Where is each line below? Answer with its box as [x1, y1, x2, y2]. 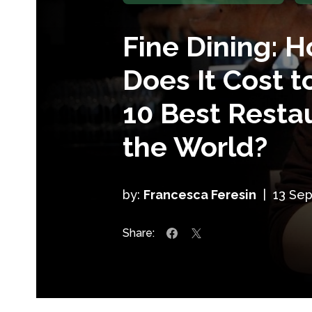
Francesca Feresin [143, 187, 256, 202]
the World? [123, 130, 267, 163]
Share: [123, 226, 155, 240]
